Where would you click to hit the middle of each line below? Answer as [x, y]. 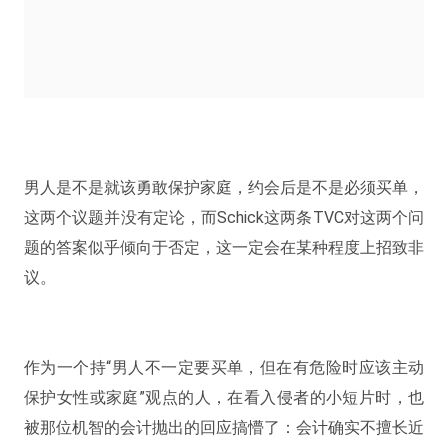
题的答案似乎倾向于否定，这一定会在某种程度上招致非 [224, 248]
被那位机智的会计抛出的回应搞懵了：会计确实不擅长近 [224, 428]
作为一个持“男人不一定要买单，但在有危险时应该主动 [224, 368]
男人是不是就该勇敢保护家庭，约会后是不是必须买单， [224, 188]
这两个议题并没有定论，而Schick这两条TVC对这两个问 [224, 218]
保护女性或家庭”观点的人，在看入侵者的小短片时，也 [224, 398]
